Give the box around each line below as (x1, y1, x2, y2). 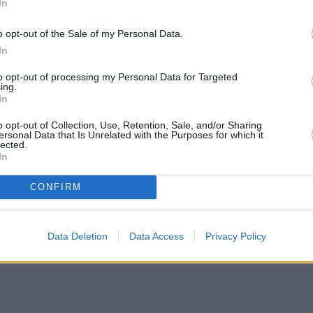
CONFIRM (29, 182, 82, 192)
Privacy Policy (205, 230, 266, 242)
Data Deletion (47, 230, 108, 242)
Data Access (129, 230, 184, 242)
